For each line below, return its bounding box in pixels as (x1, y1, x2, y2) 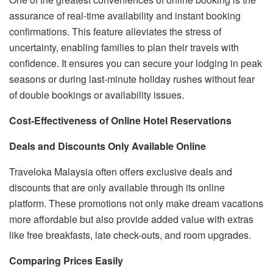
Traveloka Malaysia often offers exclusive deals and (9, 164, 232, 179)
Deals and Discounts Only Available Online (9, 138, 206, 153)
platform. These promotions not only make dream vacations (9, 196, 263, 210)
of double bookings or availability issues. (9, 87, 184, 102)
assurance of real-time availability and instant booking (9, 8, 241, 23)
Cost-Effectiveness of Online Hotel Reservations (9, 113, 232, 127)
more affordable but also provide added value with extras (9, 211, 253, 226)
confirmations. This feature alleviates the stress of (9, 24, 221, 38)
